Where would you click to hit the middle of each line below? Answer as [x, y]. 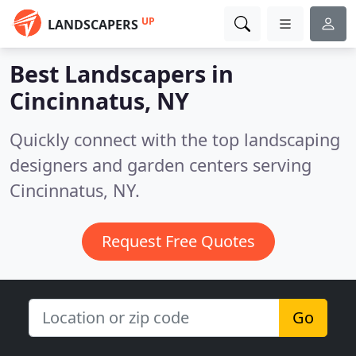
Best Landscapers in [122, 74]
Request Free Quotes [178, 241]
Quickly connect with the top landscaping [175, 139]
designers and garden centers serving [161, 165]
